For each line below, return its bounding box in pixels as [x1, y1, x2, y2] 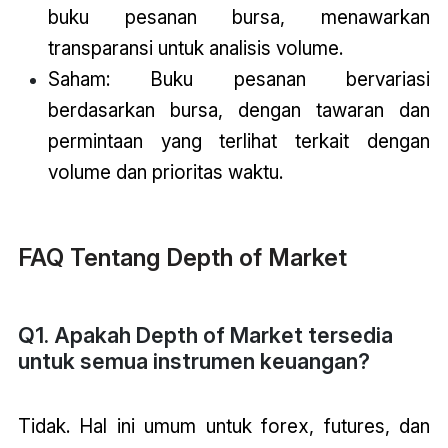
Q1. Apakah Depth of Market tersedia [17, 321, 393, 348]
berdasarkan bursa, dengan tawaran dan [47, 98, 431, 123]
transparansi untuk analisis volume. [47, 36, 343, 61]
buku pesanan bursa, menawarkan [47, 5, 431, 30]
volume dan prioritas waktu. [47, 160, 283, 185]
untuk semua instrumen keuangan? [17, 347, 370, 374]
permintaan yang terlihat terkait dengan [47, 129, 431, 154]
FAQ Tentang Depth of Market [17, 242, 347, 272]
